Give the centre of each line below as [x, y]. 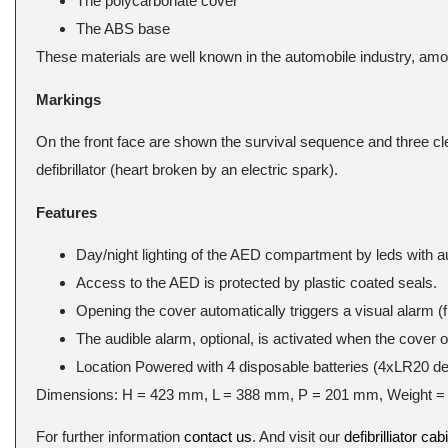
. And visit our [298, 437]
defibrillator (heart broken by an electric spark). [187, 170]
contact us [218, 437]
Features [66, 212]
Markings [68, 99]
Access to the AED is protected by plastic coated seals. [256, 282]
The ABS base [123, 29]
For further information [110, 437]
